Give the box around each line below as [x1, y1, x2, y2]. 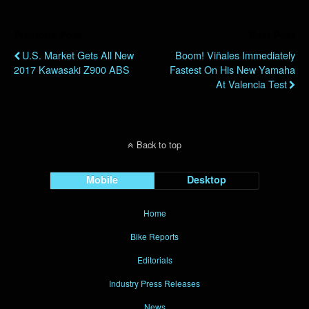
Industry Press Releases [109, 277, 200, 289]
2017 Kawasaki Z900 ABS [14, 61, 130, 77]
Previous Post [14, 28, 81, 42]
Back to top [137, 137, 181, 151]
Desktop [187, 172, 227, 186]
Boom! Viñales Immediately [175, 47, 295, 62]
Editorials [137, 253, 172, 266]
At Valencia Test [216, 76, 287, 91]
